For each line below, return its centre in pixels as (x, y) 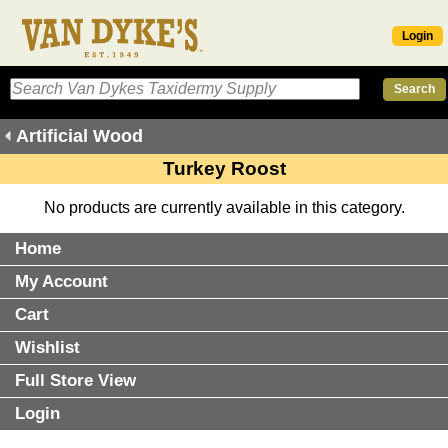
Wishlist (47, 347)
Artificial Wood (79, 135)
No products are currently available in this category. (224, 207)
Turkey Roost (224, 168)
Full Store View (75, 380)
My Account (61, 281)
